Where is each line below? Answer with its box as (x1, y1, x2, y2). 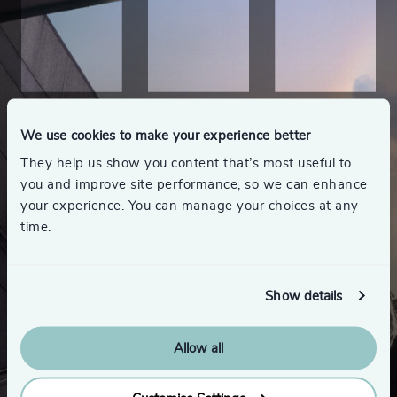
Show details (265, 289, 343, 302)
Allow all (174, 341, 223, 355)
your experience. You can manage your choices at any (20, 198, 359, 213)
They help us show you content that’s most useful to (20, 156, 352, 170)
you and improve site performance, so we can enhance (20, 177, 368, 191)
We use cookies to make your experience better (20, 128, 311, 142)
